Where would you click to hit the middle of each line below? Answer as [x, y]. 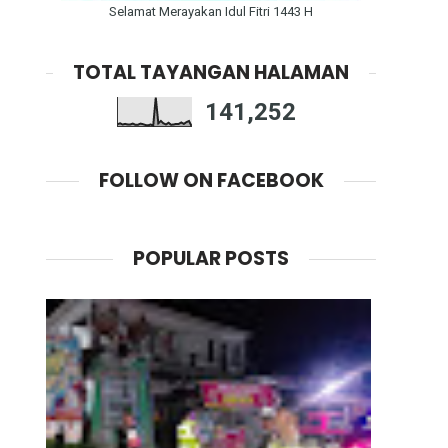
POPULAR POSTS [211, 258]
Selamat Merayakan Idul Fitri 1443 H [211, 12]
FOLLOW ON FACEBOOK [211, 180]
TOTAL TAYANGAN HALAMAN [211, 73]
